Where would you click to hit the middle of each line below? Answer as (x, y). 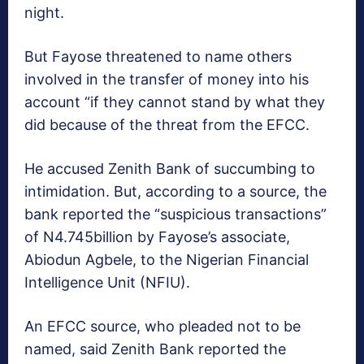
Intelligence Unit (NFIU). (107, 283)
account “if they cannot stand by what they (175, 102)
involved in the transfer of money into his (167, 80)
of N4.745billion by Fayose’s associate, (157, 237)
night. (44, 13)
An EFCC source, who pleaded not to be (162, 327)
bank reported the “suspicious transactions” (175, 214)
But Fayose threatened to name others (158, 57)
